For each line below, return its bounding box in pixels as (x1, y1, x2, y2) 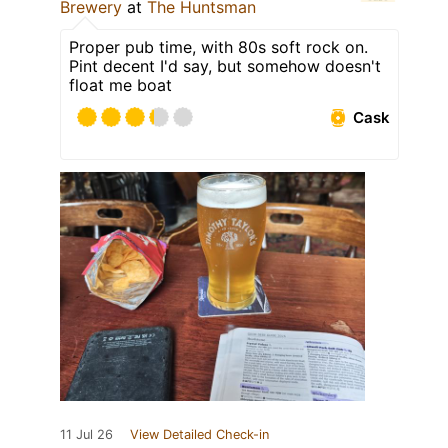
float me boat (69, 75, 172, 96)
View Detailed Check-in (130, 427, 269, 443)
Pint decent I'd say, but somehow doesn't (69, 56, 381, 77)
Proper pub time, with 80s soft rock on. (69, 37, 368, 58)
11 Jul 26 (60, 427, 113, 443)
